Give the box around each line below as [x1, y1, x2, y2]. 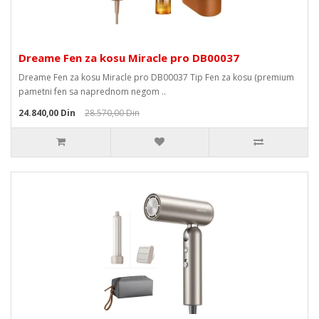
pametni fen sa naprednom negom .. [19, 85, 166, 98]
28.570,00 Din [85, 107, 140, 119]
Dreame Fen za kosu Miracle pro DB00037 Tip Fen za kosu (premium [19, 71, 294, 83]
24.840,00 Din [19, 107, 75, 119]
